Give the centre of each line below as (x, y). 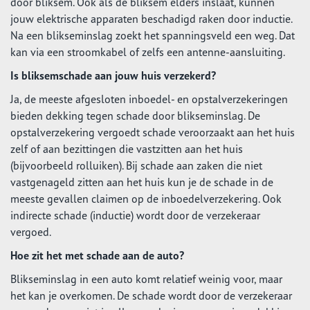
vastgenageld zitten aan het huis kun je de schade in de (142, 182)
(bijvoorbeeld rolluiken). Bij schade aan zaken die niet (136, 165)
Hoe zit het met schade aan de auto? (97, 255)
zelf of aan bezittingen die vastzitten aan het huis (127, 149)
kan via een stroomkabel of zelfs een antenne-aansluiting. (148, 52)
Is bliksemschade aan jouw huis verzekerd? (113, 75)
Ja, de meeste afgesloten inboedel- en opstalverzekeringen (149, 99)
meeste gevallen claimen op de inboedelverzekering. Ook (146, 199)
